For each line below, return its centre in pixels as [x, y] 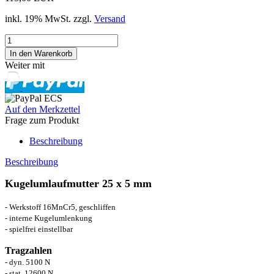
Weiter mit [25, 65]
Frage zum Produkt [42, 120]
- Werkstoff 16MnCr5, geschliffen [60, 207]
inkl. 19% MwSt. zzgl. [50, 18]
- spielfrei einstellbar [39, 229]
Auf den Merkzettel [43, 109]
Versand [110, 18]
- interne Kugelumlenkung [49, 218]
